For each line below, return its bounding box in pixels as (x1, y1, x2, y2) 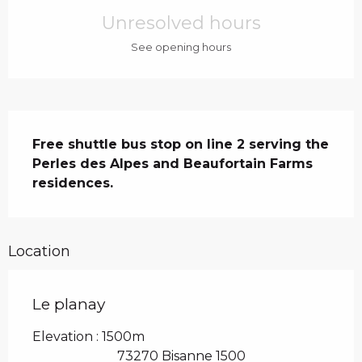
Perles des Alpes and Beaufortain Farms (32, 156, 313, 172)
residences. (32, 175, 113, 192)
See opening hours (131, 41, 231, 54)
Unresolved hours (101, 11, 261, 34)
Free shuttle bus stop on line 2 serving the (32, 137, 329, 153)
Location (8, 242, 70, 261)
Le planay (32, 295, 105, 314)
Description (8, 112, 103, 133)
